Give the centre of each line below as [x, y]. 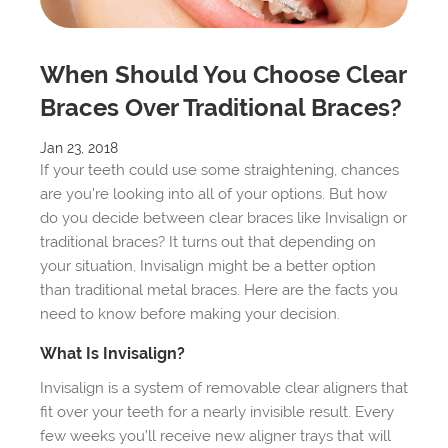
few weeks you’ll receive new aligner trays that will [215, 436]
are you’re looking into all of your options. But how [213, 194]
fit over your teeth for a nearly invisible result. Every [217, 412]
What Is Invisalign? [112, 354]
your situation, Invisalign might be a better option [208, 266]
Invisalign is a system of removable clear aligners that [224, 388]
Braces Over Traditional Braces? [221, 108]
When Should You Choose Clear [223, 75]
